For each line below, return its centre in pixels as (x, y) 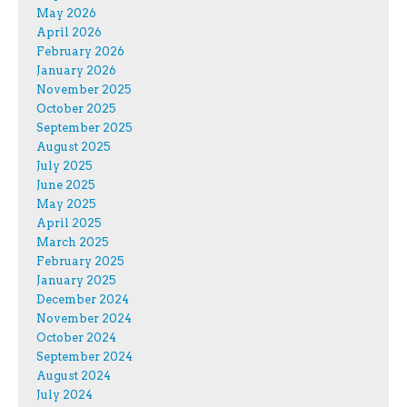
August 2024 (74, 375)
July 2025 (65, 165)
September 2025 (84, 127)
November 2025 (84, 89)
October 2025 (76, 108)
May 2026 (66, 13)
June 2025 (66, 184)
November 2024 (84, 318)
